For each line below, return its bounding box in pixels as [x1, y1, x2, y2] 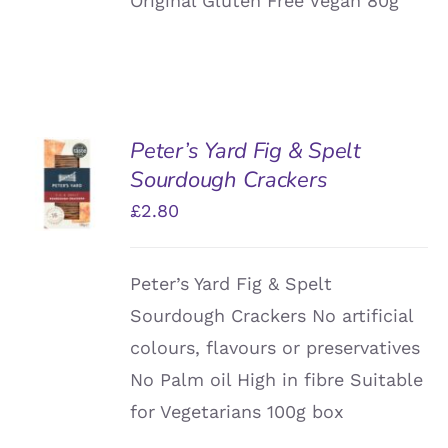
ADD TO [39, 149, 95, 165]
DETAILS [34, 212, 95, 228]
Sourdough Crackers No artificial [130, 304, 414, 326]
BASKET [38, 171, 95, 187]
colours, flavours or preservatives [130, 336, 421, 358]
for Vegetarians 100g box [130, 400, 345, 422]
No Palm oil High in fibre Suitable [130, 368, 424, 390]
